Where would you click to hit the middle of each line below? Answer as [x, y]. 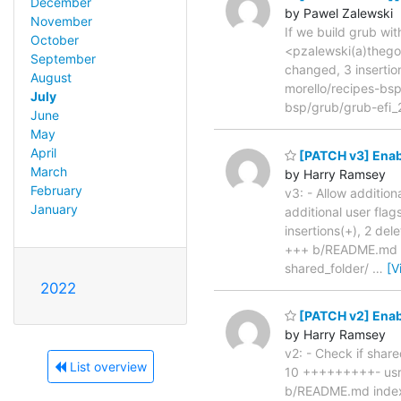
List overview [106, 367]
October [54, 40]
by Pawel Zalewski [339, 13]
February [56, 191]
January [54, 209]
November [61, 21]
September [63, 59]
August [51, 78]
